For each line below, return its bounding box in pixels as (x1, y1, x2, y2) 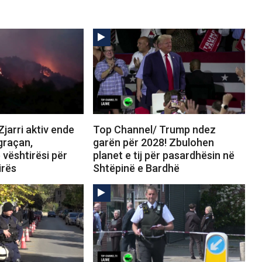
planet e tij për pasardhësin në (92, 149, 235, 162)
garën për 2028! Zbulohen (92, 136, 214, 149)
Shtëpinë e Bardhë (92, 162, 180, 175)
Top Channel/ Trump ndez (92, 123, 216, 136)
